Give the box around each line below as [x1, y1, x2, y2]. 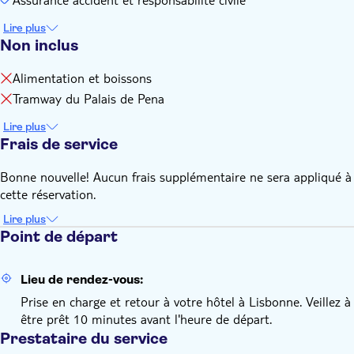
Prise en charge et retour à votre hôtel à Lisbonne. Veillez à [21, 293, 351, 310]
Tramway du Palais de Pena [13, 90, 164, 107]
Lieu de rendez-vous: [21, 272, 143, 287]
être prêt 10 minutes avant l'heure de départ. [21, 311, 272, 327]
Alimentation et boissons [13, 70, 152, 86]
